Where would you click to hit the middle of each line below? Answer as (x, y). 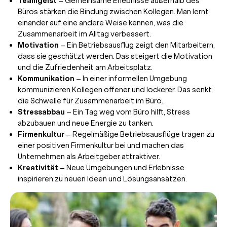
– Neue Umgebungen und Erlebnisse (121, 167)
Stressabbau (41, 112)
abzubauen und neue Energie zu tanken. (86, 123)
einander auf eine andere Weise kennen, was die (101, 23)
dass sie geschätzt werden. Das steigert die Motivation (115, 56)
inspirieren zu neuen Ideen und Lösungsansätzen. (102, 179)
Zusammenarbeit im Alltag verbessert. (84, 34)
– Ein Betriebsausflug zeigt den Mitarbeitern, (137, 45)
